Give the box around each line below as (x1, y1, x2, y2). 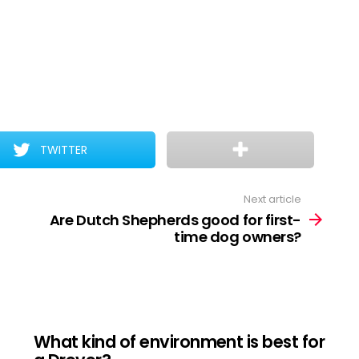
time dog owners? (174, 226, 301, 247)
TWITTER (40, 142, 88, 158)
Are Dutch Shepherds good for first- (49, 209, 301, 230)
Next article (244, 192, 301, 207)
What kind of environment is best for (34, 329, 325, 353)
